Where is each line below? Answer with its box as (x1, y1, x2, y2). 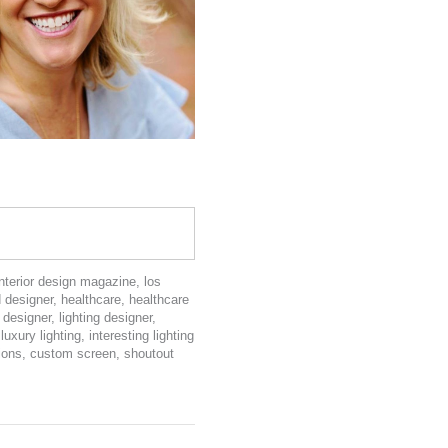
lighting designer (59, 310, 152, 326)
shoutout (124, 346, 174, 362)
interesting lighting (89, 328, 194, 344)
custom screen (30, 346, 116, 362)
